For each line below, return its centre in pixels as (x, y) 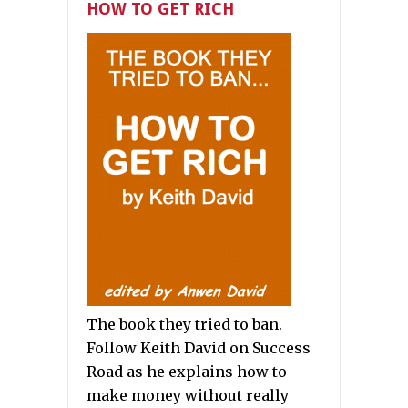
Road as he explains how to (187, 372)
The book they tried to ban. (184, 325)
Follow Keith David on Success (199, 348)
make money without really (188, 396)
